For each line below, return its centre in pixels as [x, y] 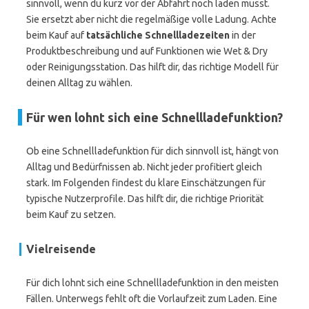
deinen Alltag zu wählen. [79, 83]
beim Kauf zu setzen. [71, 215]
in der [243, 35]
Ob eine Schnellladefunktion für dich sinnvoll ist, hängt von [152, 151]
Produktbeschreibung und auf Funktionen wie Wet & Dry [147, 51]
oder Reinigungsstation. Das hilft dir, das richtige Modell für [152, 67]
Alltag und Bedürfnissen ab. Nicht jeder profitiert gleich [144, 167]
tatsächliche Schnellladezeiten [158, 35]
